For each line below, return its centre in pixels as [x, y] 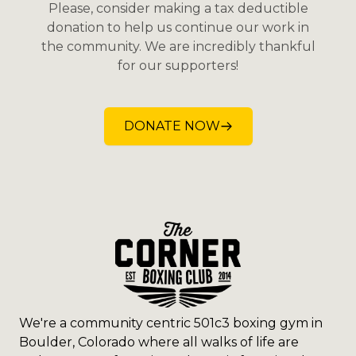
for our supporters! [178, 66]
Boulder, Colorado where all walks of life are [159, 342]
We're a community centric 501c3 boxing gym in [171, 323]
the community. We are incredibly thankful [178, 47]
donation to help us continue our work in [178, 28]
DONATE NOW [172, 126]
